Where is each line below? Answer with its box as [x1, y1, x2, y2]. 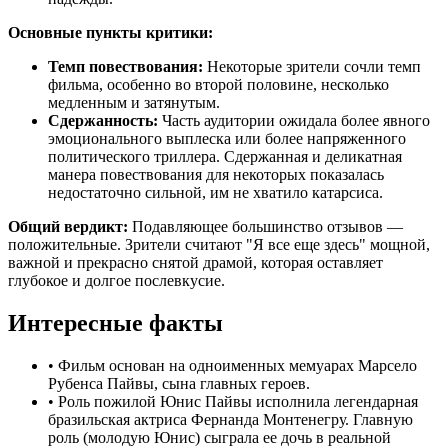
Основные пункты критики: [8, 23, 213, 41]
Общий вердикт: [8, 217, 128, 235]
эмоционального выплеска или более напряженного [48, 129, 406, 147]
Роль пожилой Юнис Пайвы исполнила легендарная [58, 392, 418, 410]
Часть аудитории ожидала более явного [158, 111, 430, 129]
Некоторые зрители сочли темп [203, 57, 421, 75]
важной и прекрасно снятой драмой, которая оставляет [8, 253, 383, 271]
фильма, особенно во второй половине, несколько [48, 75, 389, 93]
